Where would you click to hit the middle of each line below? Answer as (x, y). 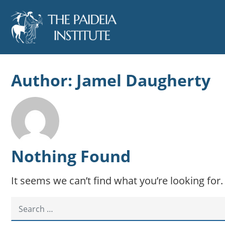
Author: (44, 80)
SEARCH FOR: (35, 203)
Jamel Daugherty (143, 80)
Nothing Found (71, 156)
